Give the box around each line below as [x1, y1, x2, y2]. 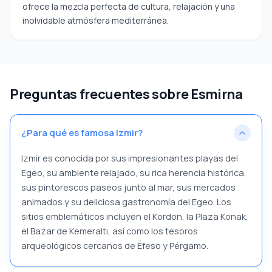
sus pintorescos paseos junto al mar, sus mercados [21, 181, 236, 193]
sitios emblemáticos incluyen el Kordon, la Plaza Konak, [21, 210, 248, 222]
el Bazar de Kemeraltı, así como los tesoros [21, 225, 198, 237]
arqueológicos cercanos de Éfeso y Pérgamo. [21, 239, 208, 251]
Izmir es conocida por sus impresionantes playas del [21, 152, 238, 164]
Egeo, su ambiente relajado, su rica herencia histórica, [21, 166, 246, 178]
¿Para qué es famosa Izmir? [21, 126, 143, 140]
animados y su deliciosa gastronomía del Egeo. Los [21, 195, 231, 208]
